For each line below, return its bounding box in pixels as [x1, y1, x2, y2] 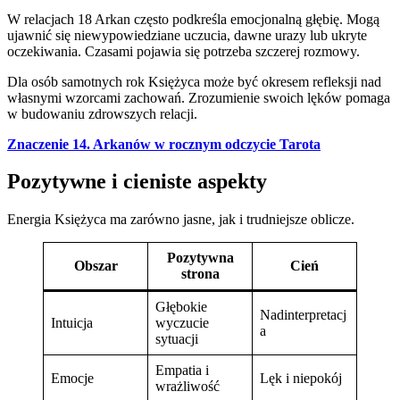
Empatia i [155, 362, 209, 379]
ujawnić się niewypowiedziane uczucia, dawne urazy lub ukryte [7, 27, 367, 43]
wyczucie [155, 315, 209, 331]
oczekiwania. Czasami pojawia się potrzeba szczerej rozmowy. [7, 43, 360, 59]
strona [180, 266, 220, 282]
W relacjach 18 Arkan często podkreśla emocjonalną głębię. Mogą [7, 11, 379, 27]
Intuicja [51, 315, 93, 331]
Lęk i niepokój [260, 371, 342, 387]
